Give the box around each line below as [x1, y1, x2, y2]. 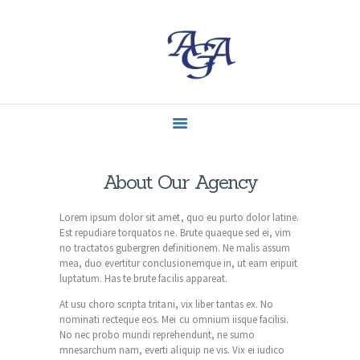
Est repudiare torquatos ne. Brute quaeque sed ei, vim [59, 225, 292, 239]
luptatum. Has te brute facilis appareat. [59, 271, 227, 285]
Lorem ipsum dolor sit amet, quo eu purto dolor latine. [59, 210, 300, 224]
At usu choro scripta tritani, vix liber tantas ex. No [59, 297, 274, 311]
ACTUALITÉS [84, 154, 190, 174]
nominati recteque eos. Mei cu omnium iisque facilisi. [59, 312, 289, 326]
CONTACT [84, 129, 165, 148]
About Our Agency [102, 169, 258, 194]
